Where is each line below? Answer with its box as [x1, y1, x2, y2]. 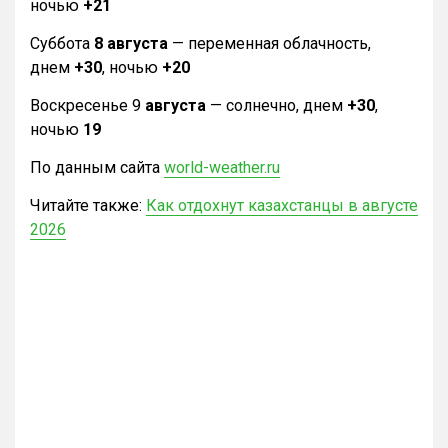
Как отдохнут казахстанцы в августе [146, 195, 418, 215]
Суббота [30, 33, 94, 53]
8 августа [94, 33, 168, 53]
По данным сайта [30, 157, 164, 177]
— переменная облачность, [168, 33, 371, 53]
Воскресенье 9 [30, 95, 145, 115]
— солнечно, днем [210, 95, 347, 115]
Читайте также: [30, 195, 146, 215]
